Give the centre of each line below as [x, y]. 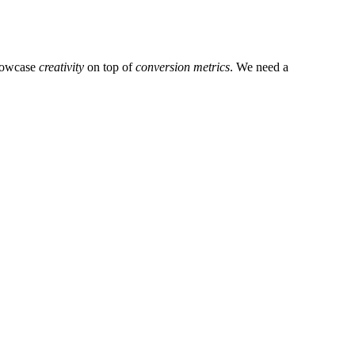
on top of [110, 67]
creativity [61, 67]
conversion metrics [183, 67]
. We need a [259, 67]
